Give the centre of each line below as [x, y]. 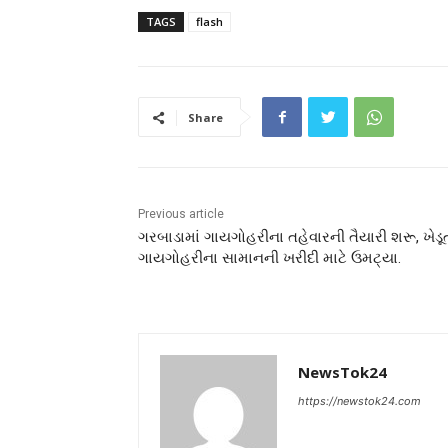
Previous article [181, 214]
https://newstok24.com [359, 401]
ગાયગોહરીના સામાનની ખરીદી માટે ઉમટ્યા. [269, 258]
